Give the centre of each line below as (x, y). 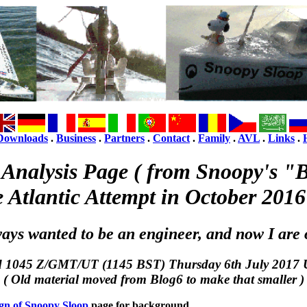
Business (76, 138)
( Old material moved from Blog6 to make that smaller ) (153, 279)
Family (214, 138)
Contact (171, 138)
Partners (124, 138)
